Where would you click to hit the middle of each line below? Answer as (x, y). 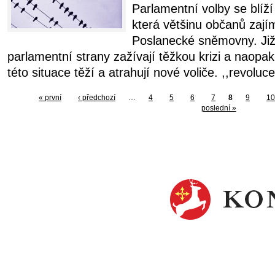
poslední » (219, 108)
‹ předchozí (97, 98)
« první (50, 98)
